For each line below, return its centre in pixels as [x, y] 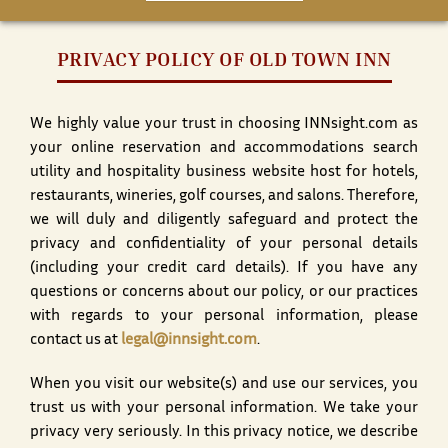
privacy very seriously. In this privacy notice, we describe [224, 433]
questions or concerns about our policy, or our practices [224, 293]
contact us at [75, 341]
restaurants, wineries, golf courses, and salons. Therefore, [224, 197]
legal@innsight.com [189, 341]
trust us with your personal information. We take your [224, 409]
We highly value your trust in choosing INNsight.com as [224, 125]
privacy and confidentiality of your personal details [224, 245]
